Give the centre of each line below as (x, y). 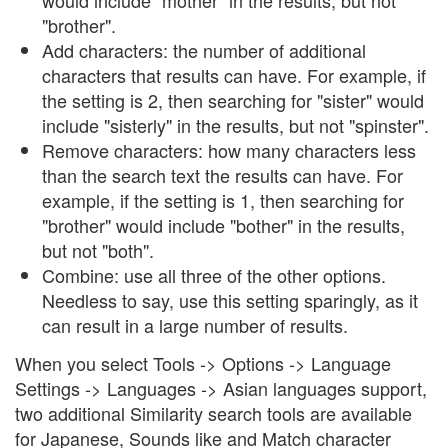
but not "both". (98, 250)
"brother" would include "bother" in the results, (223, 225)
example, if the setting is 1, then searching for (223, 200)
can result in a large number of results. (195, 325)
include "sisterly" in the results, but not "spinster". (235, 125)
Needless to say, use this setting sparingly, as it (230, 300)
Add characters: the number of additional (204, 50)
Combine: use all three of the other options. (214, 275)
